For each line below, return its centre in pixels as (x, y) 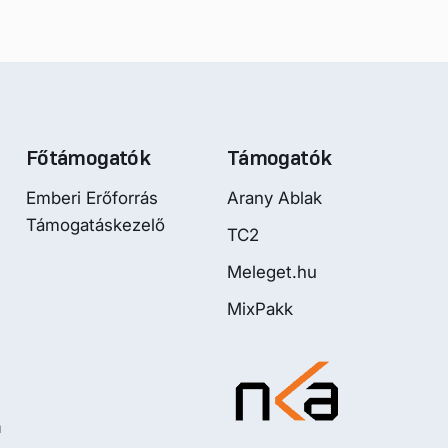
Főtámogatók (88, 157)
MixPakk (260, 308)
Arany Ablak (274, 197)
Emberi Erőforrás (92, 197)
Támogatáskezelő (95, 224)
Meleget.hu (272, 271)
